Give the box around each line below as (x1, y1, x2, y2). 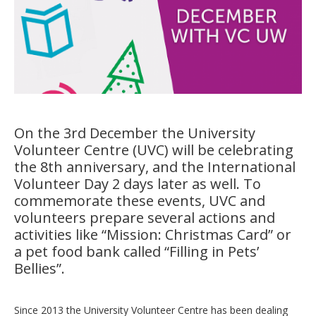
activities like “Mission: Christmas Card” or (14, 224, 291, 244)
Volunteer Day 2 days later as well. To (14, 174, 261, 193)
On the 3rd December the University (14, 123, 255, 142)
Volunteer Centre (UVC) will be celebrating (14, 140, 293, 159)
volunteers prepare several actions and (14, 207, 275, 227)
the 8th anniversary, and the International (14, 157, 296, 176)
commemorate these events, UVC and (14, 190, 265, 210)
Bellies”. (14, 258, 65, 278)
